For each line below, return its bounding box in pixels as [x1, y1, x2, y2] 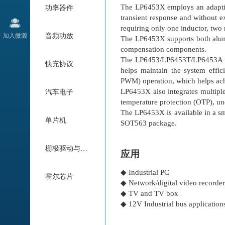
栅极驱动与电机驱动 [80, 145, 87, 152]
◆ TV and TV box [121, 189, 178, 198]
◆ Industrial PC [121, 168, 169, 177]
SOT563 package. [121, 119, 177, 128]
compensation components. [121, 45, 206, 54]
